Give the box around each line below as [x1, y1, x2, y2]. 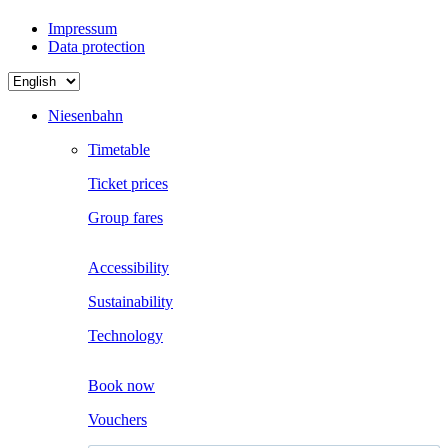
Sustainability [88, 293, 173, 311]
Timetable [88, 141, 150, 159]
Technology [88, 327, 163, 345]
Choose [7, 71, 55, 89]
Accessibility [88, 259, 169, 277]
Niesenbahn [48, 107, 123, 125]
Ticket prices [88, 175, 168, 193]
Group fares [88, 209, 163, 227]
